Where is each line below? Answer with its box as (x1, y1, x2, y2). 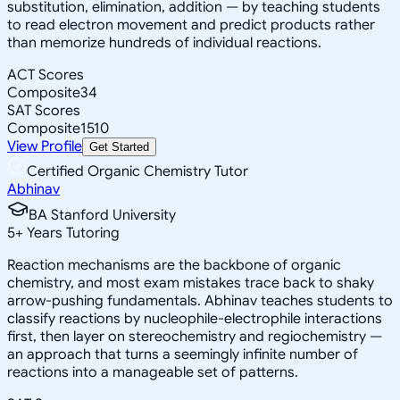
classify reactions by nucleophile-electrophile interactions (7, 309, 382, 328)
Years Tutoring (23, 223, 120, 242)
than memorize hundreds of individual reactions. (7, 33, 321, 52)
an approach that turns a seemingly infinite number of (7, 345, 358, 363)
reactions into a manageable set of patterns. (7, 362, 298, 381)
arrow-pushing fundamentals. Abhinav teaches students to (7, 291, 393, 310)
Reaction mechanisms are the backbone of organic (7, 255, 341, 274)
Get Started (89, 139, 149, 154)
